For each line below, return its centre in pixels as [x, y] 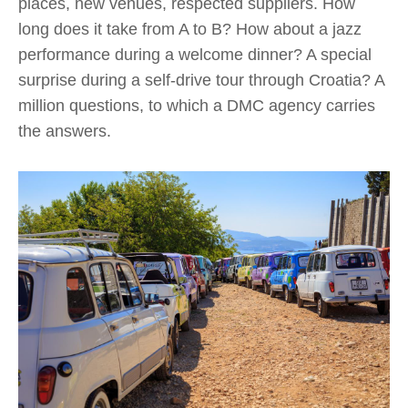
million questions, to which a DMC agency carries [197, 106]
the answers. [65, 131]
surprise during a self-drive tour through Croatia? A [201, 80]
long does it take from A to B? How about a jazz [190, 29]
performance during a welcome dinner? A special [195, 55]
